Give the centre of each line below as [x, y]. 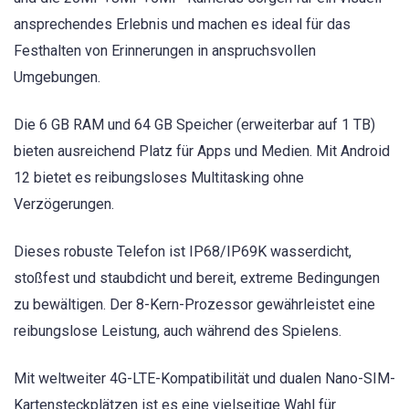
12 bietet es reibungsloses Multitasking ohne [159, 177]
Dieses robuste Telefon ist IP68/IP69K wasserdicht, [183, 252]
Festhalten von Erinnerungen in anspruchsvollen [165, 50]
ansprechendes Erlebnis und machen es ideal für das [182, 24]
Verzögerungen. [64, 204]
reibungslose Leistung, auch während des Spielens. [178, 331]
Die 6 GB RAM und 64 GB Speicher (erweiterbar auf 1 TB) [194, 124]
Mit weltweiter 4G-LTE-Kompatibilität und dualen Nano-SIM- [204, 379]
